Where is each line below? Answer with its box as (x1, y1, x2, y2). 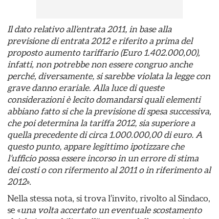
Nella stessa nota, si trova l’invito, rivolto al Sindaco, (7, 193, 210, 203)
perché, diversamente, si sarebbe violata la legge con (7, 71, 210, 81)
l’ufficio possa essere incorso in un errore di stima (7, 153, 198, 163)
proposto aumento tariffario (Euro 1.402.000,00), (7, 47, 200, 58)
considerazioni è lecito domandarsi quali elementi (7, 94, 200, 105)
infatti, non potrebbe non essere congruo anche (7, 59, 193, 69)
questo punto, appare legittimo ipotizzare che (7, 141, 184, 152)
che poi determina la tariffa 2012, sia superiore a (7, 118, 195, 128)
